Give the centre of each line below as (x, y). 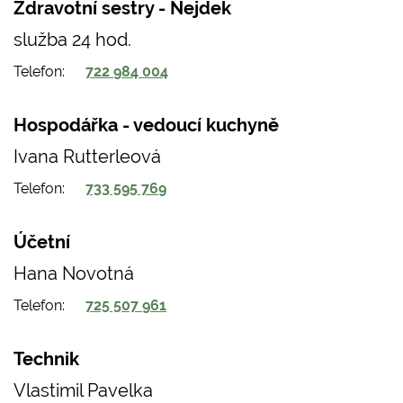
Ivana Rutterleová (87, 156)
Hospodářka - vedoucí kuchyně (146, 125)
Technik (46, 359)
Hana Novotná (74, 273)
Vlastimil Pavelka (83, 390)
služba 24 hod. (72, 39)
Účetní (42, 242)
